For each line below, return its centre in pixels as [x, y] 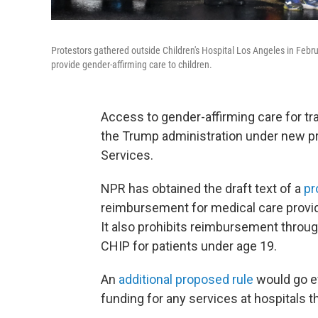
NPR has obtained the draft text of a [202, 188]
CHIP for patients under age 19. [189, 246]
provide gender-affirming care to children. [132, 65]
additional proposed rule [186, 279]
